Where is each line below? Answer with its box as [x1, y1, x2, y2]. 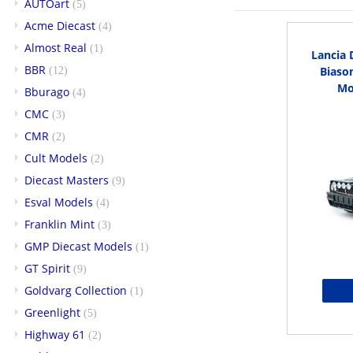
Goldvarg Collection [24, 282, 127, 298]
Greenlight [24, 304, 80, 320]
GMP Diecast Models [24, 238, 132, 254]
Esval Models [24, 194, 93, 210]
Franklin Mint [24, 216, 95, 232]
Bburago [24, 84, 69, 99]
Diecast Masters [24, 172, 109, 188]
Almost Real [24, 39, 87, 55]
